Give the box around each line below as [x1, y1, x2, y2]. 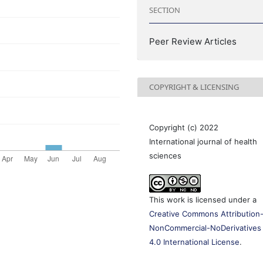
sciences [149, 150, 182, 160]
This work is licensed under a [149, 194, 257, 204]
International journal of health [149, 136, 258, 146]
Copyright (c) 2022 [149, 122, 219, 132]
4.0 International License [149, 237, 240, 247]
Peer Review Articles [149, 35, 237, 47]
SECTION [149, 5, 180, 16]
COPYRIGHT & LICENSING [149, 82, 240, 93]
